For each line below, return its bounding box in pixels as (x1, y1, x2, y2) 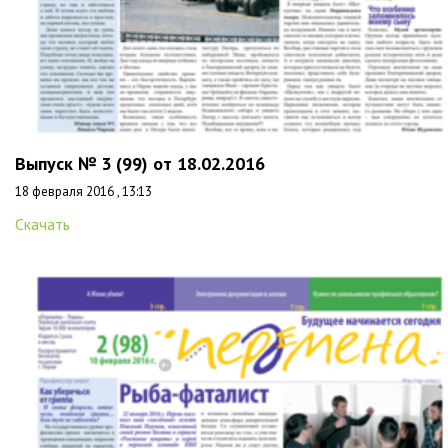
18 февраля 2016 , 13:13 (15, 183, 152, 200)
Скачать (15, 214, 70, 234)
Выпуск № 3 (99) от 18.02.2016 (15, 152, 265, 175)
